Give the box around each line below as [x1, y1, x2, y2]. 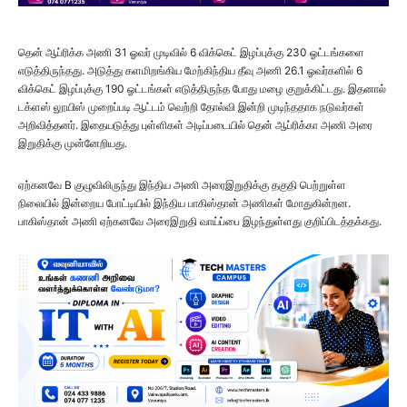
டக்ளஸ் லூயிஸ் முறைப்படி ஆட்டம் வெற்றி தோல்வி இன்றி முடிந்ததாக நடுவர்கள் [18, 100, 364, 114]
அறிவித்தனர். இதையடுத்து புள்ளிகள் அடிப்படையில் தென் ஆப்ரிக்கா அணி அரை [18, 118, 372, 133]
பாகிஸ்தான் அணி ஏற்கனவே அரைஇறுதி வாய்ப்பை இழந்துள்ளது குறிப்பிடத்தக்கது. [18, 214, 382, 229]
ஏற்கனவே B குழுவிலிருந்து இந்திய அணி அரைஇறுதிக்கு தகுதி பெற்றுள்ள [18, 178, 346, 193]
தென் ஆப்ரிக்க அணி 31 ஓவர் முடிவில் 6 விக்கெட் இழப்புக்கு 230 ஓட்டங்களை [18, 45, 364, 60]
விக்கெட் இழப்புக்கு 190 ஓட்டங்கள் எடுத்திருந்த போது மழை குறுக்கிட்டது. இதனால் [18, 82, 386, 96]
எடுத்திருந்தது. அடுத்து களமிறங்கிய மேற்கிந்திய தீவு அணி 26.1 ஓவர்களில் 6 [18, 64, 362, 78]
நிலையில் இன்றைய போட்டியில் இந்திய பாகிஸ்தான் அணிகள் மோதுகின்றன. [18, 196, 351, 211]
